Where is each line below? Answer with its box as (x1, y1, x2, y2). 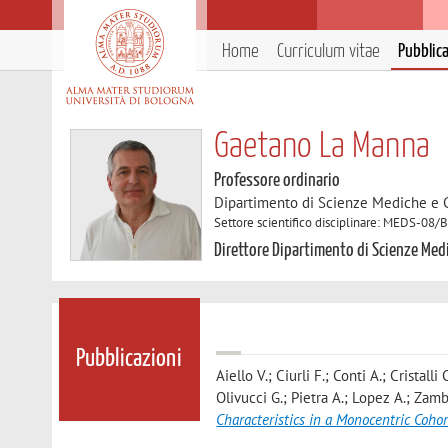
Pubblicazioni (76, 347, 183, 372)
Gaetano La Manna (214, 130, 431, 164)
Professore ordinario (214, 171, 341, 190)
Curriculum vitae (277, 42, 380, 61)
